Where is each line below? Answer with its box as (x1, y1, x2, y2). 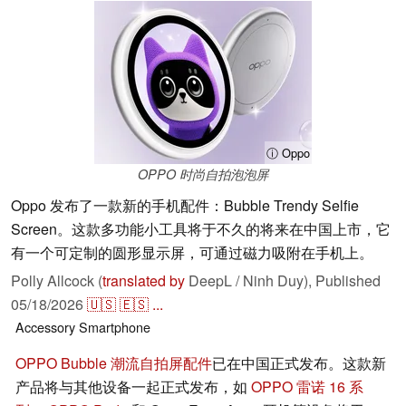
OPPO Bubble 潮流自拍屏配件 (15, 353, 212, 374)
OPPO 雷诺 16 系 (251, 376, 363, 398)
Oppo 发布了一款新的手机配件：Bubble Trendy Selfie (11, 195, 359, 217)
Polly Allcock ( (11, 270, 102, 292)
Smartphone (79, 317, 150, 337)
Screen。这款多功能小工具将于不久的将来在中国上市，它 (11, 218, 391, 240)
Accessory (15, 317, 75, 337)
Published (315, 270, 381, 292)
